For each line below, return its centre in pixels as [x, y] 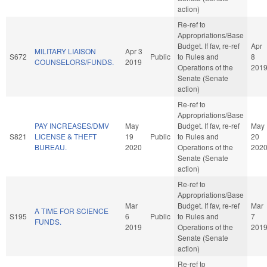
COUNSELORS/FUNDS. [74, 61]
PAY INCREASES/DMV [72, 125]
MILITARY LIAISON [65, 51]
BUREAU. [51, 147]
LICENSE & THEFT [66, 136]
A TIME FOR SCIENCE [72, 210]
